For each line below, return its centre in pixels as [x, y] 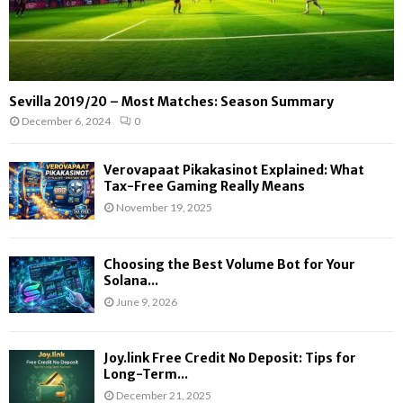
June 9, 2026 [147, 301]
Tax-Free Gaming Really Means [204, 187]
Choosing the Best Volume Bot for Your [229, 264]
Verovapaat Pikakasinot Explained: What [234, 170]
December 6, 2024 [66, 121]
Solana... [131, 280]
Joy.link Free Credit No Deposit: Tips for [230, 358]
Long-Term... [146, 375]
